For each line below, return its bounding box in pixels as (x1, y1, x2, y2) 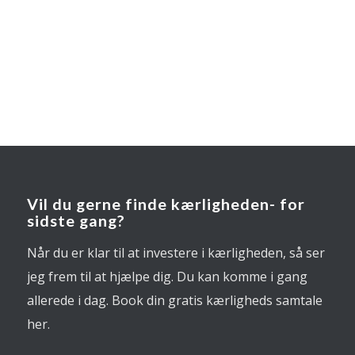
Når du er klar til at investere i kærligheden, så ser (26, 244, 325, 262)
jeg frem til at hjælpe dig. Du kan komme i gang (26, 268, 307, 286)
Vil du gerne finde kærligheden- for (26, 194, 305, 214)
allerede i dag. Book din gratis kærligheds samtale (26, 292, 323, 310)
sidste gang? (26, 211, 125, 231)
